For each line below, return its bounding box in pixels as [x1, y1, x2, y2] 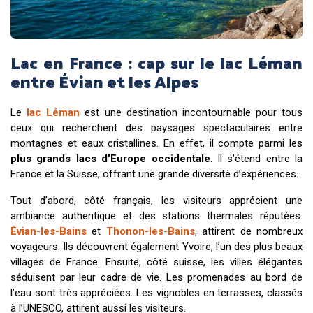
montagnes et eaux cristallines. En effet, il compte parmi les [10, 136, 303, 150]
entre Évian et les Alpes [10, 65, 198, 96]
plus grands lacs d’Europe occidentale [10, 152, 210, 165]
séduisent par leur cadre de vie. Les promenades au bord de [10, 270, 303, 284]
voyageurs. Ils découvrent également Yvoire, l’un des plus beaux [10, 240, 303, 253]
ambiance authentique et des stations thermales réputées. [10, 209, 303, 222]
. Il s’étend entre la [210, 152, 303, 165]
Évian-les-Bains [10, 224, 87, 238]
